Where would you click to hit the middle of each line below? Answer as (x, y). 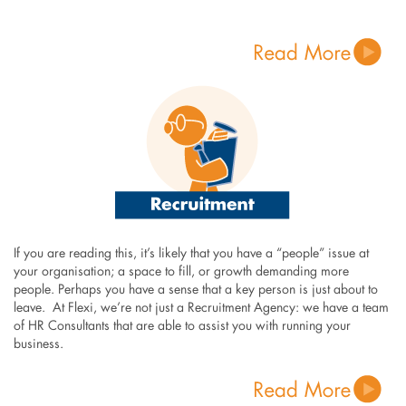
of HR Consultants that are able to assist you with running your (182, 327)
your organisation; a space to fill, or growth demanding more (181, 272)
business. (38, 345)
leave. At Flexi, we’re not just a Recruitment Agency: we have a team (201, 309)
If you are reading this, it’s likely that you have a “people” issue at (191, 254)
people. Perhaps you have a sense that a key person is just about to (195, 290)
